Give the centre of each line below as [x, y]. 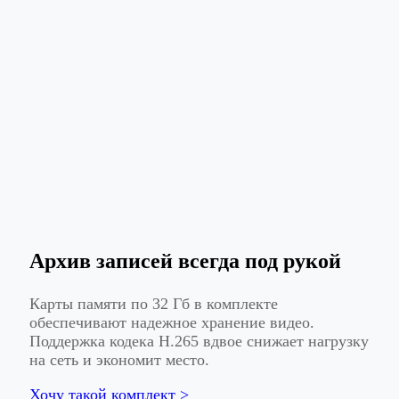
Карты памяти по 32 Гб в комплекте [154, 304]
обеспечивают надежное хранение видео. [172, 323]
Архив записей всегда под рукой [185, 261]
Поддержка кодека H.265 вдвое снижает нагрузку [199, 342]
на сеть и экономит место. [119, 360]
